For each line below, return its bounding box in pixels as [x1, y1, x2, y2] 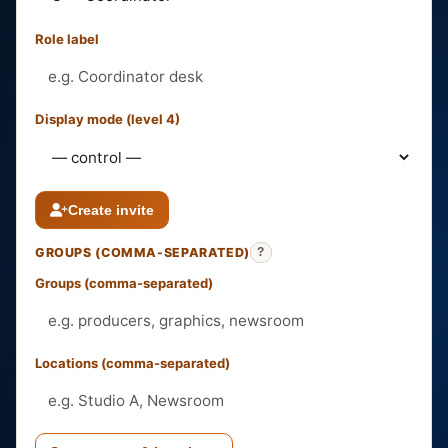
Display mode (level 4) [35, 110, 180, 127]
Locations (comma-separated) [35, 355, 230, 372]
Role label [35, 30, 99, 47]
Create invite [68, 201, 154, 218]
